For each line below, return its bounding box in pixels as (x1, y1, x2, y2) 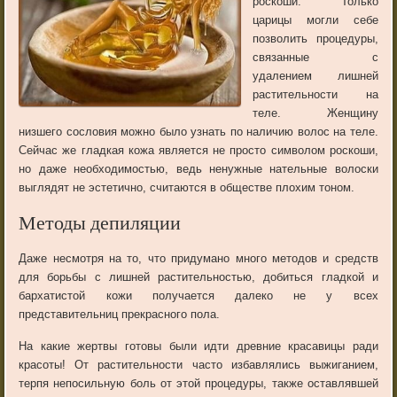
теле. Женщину (253, 106, 378, 121)
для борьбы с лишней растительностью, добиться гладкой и (19, 270, 378, 284)
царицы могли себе (253, 13, 378, 27)
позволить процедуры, (253, 32, 378, 46)
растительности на (253, 88, 378, 102)
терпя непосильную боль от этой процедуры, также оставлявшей (19, 377, 378, 391)
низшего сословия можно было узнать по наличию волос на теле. (19, 125, 378, 139)
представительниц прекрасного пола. (19, 307, 221, 322)
